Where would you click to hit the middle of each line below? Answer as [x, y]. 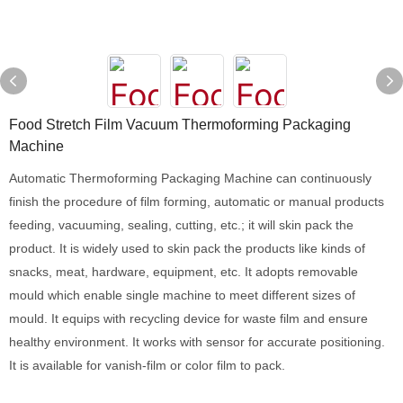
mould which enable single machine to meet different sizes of [182, 295]
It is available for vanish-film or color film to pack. [147, 365]
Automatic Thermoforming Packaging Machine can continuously [190, 178]
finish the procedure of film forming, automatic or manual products [197, 201]
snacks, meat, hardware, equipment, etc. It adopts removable [184, 272]
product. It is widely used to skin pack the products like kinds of [187, 248]
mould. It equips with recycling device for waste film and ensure [188, 318]
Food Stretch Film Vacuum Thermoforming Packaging [180, 125]
